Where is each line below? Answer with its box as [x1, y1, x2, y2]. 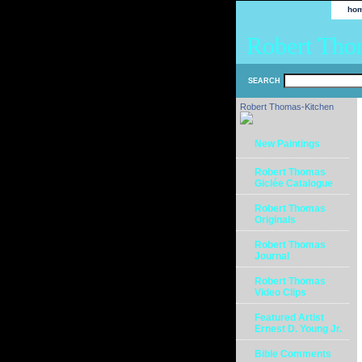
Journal [255, 250, 289, 262]
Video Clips [255, 287, 306, 298]
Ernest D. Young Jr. [255, 323, 342, 335]
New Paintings [255, 138, 320, 149]
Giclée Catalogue [255, 178, 333, 189]
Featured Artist [255, 312, 324, 323]
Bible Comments [255, 348, 331, 360]
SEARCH [248, 77, 280, 85]
